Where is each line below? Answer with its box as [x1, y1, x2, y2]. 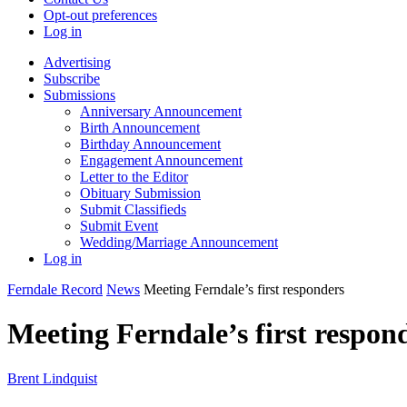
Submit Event [80, 218, 158, 233]
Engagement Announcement [80, 153, 243, 168]
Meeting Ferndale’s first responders [140, 282, 344, 297]
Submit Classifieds [80, 202, 186, 217]
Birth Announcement [80, 120, 200, 135]
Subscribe [44, 71, 100, 86]
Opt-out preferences [44, 7, 157, 23]
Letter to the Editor [80, 169, 188, 184]
